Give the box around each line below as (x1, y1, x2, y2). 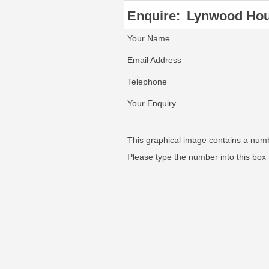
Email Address (127, 55, 181, 65)
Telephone (127, 77, 167, 86)
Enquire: (127, 8, 184, 23)
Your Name (127, 34, 170, 43)
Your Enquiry (127, 98, 176, 108)
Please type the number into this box (127, 152, 266, 162)
